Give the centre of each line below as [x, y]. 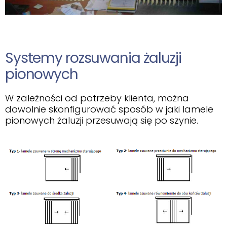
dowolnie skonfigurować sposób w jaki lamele [109, 109]
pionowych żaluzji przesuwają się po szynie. [102, 121]
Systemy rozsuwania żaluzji [93, 58]
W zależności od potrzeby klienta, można [97, 98]
